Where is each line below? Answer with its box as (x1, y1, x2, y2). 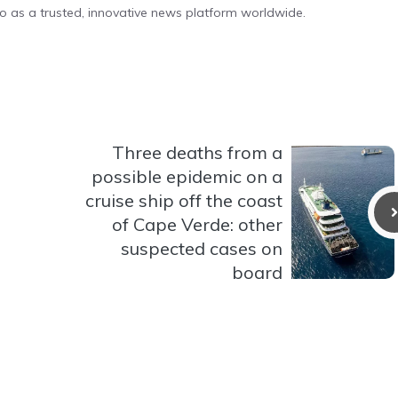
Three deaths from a (112, 140, 283, 163)
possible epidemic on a (92, 164, 283, 187)
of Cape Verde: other (112, 212, 283, 235)
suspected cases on (121, 236, 283, 259)
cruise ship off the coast (85, 188, 283, 211)
